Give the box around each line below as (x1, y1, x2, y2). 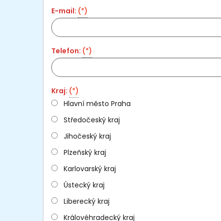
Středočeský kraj (64, 114, 120, 125)
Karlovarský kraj (64, 163, 116, 174)
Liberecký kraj (64, 196, 110, 206)
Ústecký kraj (64, 180, 105, 190)
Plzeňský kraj (64, 147, 106, 157)
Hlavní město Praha (64, 98, 131, 109)
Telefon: (51, 45, 82, 56)
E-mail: (51, 5, 78, 16)
